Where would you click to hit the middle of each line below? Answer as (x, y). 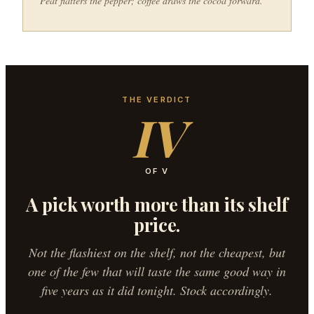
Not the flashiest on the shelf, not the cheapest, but (157, 252)
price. (157, 225)
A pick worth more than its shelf (157, 204)
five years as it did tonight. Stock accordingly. (157, 290)
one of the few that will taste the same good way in (157, 271)
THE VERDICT (157, 100)
